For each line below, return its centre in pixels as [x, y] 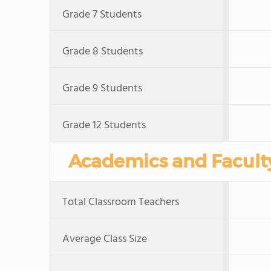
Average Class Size [105, 239]
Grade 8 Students [103, 52]
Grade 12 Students [104, 126]
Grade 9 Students [102, 89]
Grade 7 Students [102, 15]
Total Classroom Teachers [121, 202]
